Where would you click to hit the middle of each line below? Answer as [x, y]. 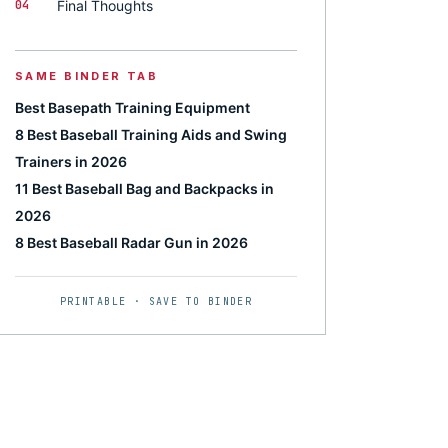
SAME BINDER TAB [87, 76]
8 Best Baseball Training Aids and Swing [151, 134]
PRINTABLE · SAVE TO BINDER [156, 301]
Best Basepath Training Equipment [132, 107]
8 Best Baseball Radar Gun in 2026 [131, 242]
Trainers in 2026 [71, 161]
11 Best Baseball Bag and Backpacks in [144, 188]
